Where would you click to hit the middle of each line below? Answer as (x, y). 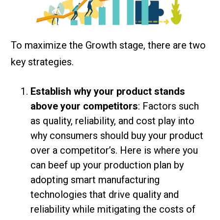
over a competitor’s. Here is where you (114, 150)
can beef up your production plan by (107, 165)
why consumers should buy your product (117, 135)
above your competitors (84, 106)
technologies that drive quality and (105, 194)
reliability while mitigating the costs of (113, 209)
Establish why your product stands (108, 91)
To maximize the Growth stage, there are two (109, 45)
